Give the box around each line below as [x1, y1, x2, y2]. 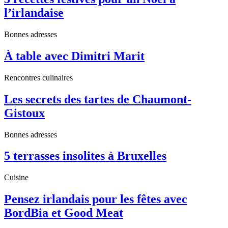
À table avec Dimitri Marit [4, 49, 145, 63]
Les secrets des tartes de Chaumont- [4, 92, 191, 106]
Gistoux [4, 106, 45, 120]
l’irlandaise [4, 6, 64, 19]
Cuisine [4, 173, 28, 182]
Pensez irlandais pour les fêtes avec [4, 192, 187, 206]
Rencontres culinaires [4, 73, 73, 82]
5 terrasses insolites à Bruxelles [4, 149, 166, 163]
